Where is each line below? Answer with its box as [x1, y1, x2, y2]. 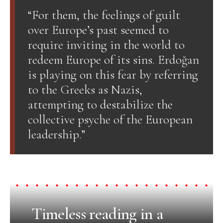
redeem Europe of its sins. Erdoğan [27, 51, 199, 67]
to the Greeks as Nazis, [27, 81, 142, 97]
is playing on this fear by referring [27, 66, 198, 82]
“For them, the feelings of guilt [27, 6, 180, 22]
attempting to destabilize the [27, 96, 173, 112]
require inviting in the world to [27, 36, 185, 52]
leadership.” [27, 126, 85, 142]
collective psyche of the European [27, 111, 193, 127]
